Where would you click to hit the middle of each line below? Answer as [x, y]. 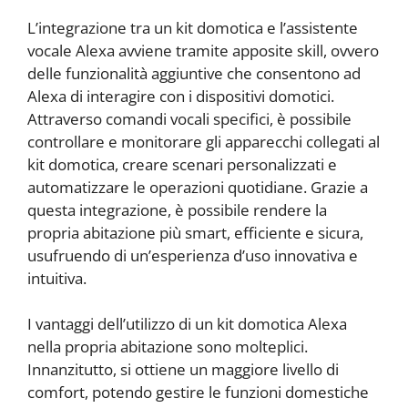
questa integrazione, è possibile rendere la [177, 209]
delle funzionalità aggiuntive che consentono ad [194, 73]
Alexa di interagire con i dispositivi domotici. [181, 96]
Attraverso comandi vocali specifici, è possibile [189, 118]
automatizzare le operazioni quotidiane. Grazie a [198, 187]
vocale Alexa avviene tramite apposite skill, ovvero [203, 50]
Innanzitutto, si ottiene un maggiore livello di [183, 370]
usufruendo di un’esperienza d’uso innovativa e [193, 255]
